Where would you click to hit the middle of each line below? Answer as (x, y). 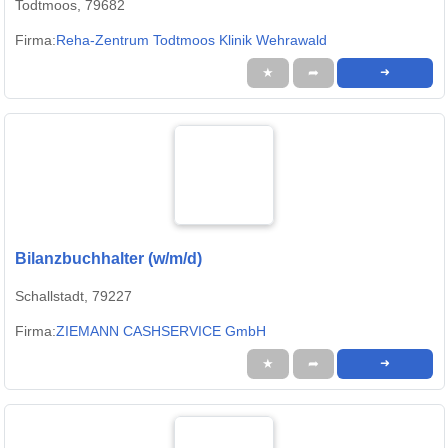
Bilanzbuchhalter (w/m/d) (108, 259)
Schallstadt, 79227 (73, 296)
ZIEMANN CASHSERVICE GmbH (161, 331)
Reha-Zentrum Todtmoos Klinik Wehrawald (191, 40)
